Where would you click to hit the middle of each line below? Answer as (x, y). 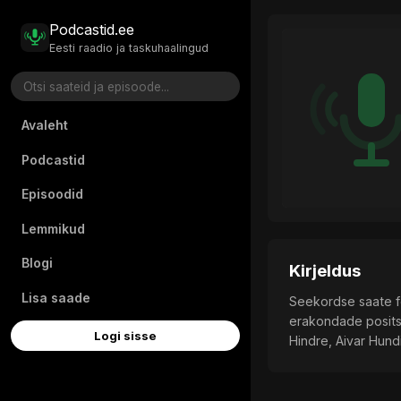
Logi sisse (125, 336)
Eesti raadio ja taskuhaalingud (129, 47)
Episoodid (52, 194)
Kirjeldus (325, 271)
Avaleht (45, 124)
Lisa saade (56, 297)
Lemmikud (53, 228)
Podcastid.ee (92, 30)
